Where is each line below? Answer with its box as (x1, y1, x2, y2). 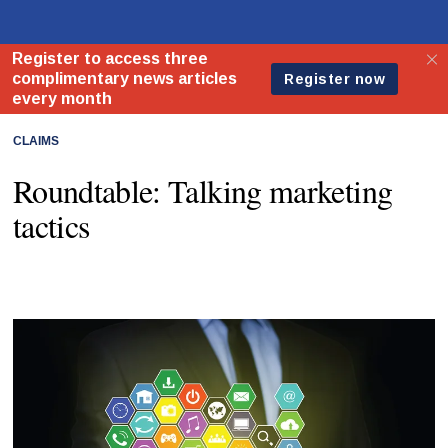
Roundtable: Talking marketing (12, 168, 393, 212)
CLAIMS (12, 132, 59, 150)
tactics (12, 203, 90, 247)
